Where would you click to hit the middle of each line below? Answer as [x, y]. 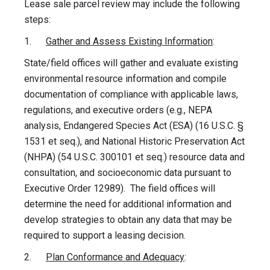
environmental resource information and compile [125, 79]
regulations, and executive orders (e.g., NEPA [118, 110]
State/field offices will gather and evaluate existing [131, 63]
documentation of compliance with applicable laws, [131, 95]
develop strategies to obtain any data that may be [128, 220]
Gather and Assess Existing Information [129, 42]
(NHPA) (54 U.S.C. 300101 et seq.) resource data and [134, 157]
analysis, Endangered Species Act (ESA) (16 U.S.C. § [134, 126]
